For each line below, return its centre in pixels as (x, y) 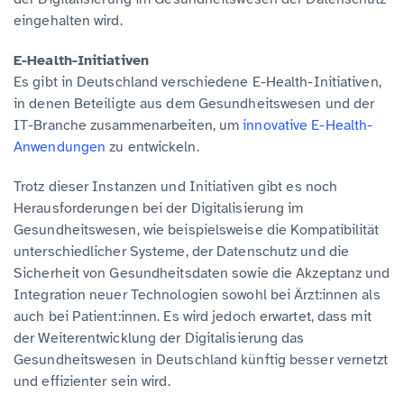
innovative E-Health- (308, 125)
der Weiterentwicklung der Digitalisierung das (159, 338)
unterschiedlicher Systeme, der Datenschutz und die (182, 251)
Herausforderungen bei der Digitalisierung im (159, 208)
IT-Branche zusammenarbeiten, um (129, 125)
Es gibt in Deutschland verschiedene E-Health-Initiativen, (197, 82)
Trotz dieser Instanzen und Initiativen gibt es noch (176, 186)
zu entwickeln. (152, 147)
